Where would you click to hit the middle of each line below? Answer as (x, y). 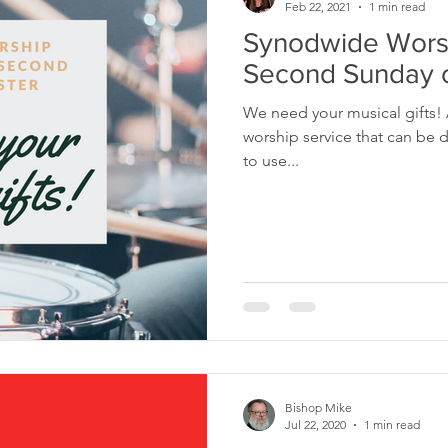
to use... (271, 160)
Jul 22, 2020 (315, 424)
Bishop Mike (318, 407)
